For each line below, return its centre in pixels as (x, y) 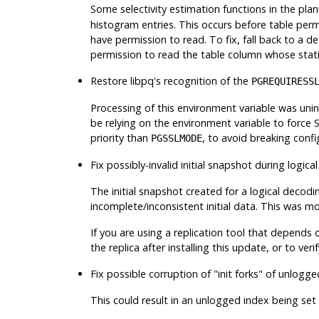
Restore (110, 80)
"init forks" (238, 273)
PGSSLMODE (176, 138)
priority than (120, 137)
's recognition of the (202, 80)
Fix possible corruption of (152, 273)
